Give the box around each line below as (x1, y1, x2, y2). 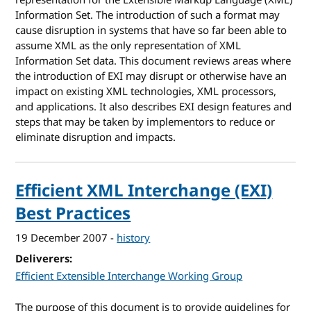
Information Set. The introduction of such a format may (15, 7, 280, 23)
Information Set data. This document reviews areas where (15, 53, 292, 69)
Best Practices (15, 201, 131, 226)
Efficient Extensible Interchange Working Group (15, 269, 243, 285)
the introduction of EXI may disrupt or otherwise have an (15, 68, 287, 84)
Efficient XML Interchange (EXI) (15, 178, 273, 203)
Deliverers (15, 251, 70, 267)
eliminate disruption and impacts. (15, 129, 176, 145)
